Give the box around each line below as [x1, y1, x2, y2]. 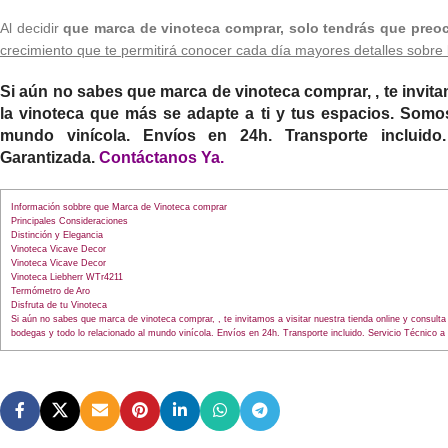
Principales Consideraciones [11, 215, 128, 226]
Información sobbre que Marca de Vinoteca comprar [11, 201, 227, 212]
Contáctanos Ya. [99, 148, 224, 166]
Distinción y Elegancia [11, 229, 103, 240]
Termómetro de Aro [11, 285, 90, 296]
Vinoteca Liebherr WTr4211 [11, 271, 123, 282]
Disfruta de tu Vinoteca [11, 299, 107, 310]
